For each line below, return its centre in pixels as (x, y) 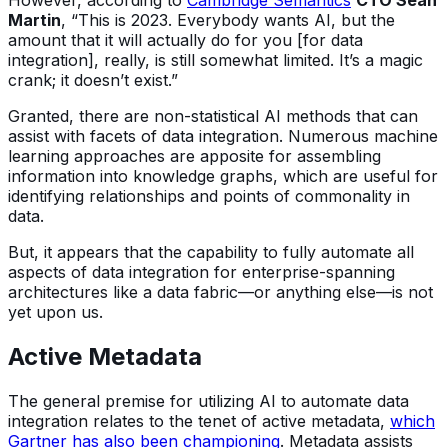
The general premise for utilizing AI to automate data (208, 400)
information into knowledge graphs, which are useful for (223, 176)
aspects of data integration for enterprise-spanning (201, 272)
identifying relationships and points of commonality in (209, 196)
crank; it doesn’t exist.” (93, 80)
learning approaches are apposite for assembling (194, 156)
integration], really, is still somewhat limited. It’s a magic (215, 60)
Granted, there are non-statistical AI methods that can (213, 116)
